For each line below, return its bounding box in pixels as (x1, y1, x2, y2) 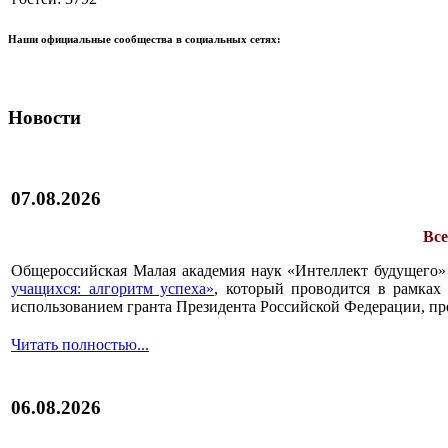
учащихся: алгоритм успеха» (11, 280, 215, 298)
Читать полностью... (11, 335, 149, 353)
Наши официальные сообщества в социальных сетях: (8, 33, 281, 46)
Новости (8, 107, 81, 129)
